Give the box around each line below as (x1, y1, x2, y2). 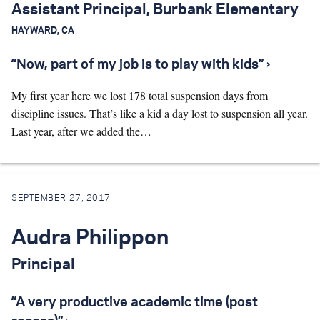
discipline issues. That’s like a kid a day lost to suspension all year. (11, 105, 308, 121)
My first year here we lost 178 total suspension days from (11, 87, 268, 103)
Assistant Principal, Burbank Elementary (11, 2, 299, 17)
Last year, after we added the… (11, 123, 151, 139)
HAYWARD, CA (11, 26, 74, 35)
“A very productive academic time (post (11, 296, 258, 309)
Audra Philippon (11, 229, 169, 249)
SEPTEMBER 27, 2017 (11, 194, 111, 202)
